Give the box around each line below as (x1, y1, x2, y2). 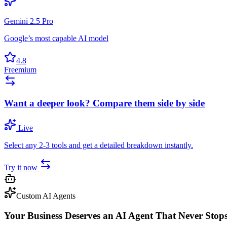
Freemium (4, 65, 36, 74)
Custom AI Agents (16, 192, 75, 201)
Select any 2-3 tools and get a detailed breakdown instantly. (4, 141, 193, 150)
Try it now (4, 163, 40, 172)
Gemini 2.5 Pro (4, 16, 53, 25)
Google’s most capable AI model (4, 33, 108, 43)
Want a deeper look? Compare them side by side (4, 98, 205, 109)
